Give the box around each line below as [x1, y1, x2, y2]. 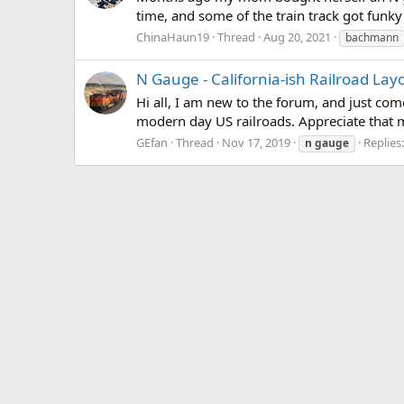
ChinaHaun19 [136, 28, 209, 45]
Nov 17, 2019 [222, 133, 290, 151]
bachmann [345, 29, 399, 45]
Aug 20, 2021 [263, 28, 331, 45]
